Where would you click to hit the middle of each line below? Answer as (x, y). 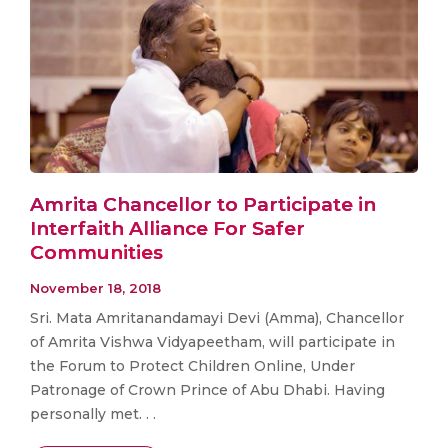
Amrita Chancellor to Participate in (203, 205)
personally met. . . (93, 413)
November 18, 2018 (95, 287)
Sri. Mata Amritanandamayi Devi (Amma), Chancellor (217, 317)
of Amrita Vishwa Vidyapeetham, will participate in (212, 341)
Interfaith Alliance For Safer (167, 229)
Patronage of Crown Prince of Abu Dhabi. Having (207, 389)
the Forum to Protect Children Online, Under (192, 365)
